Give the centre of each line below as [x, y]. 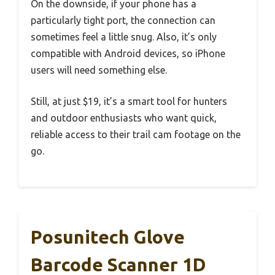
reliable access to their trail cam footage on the [136, 134]
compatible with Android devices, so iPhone [128, 53]
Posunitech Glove [108, 237]
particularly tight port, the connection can [123, 20]
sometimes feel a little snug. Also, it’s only [124, 37]
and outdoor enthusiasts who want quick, [124, 118]
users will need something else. [99, 70]
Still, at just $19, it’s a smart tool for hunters [129, 101]
